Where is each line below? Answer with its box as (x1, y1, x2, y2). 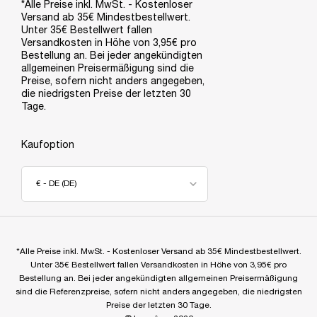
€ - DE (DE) (36, 179, 77, 188)
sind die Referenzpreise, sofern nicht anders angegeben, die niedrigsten (15, 287, 302, 296)
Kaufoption (21, 140, 74, 150)
